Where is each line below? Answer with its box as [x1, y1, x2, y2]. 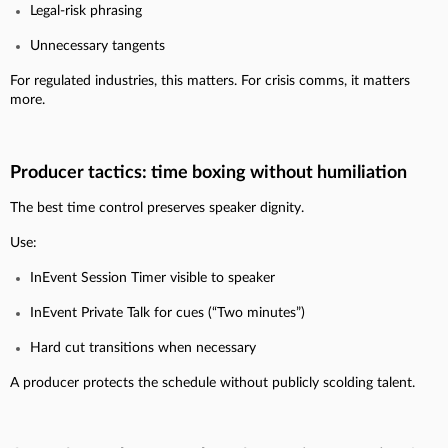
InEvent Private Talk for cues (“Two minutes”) [30, 305, 305, 320]
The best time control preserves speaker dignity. [10, 200, 304, 215]
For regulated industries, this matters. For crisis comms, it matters [10, 73, 410, 88]
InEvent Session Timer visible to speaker [30, 270, 275, 285]
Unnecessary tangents [30, 38, 165, 53]
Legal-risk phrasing [30, 3, 142, 18]
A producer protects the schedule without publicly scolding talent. [10, 375, 415, 390]
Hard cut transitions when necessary [30, 340, 256, 355]
